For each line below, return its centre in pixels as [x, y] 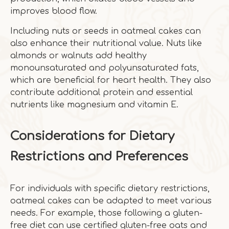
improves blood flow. [54, 11]
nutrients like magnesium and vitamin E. [94, 105]
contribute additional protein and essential [101, 93]
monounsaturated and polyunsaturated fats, [105, 68]
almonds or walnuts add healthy [78, 56]
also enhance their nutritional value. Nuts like [106, 43]
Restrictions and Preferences [99, 157]
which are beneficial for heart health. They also [111, 80]
